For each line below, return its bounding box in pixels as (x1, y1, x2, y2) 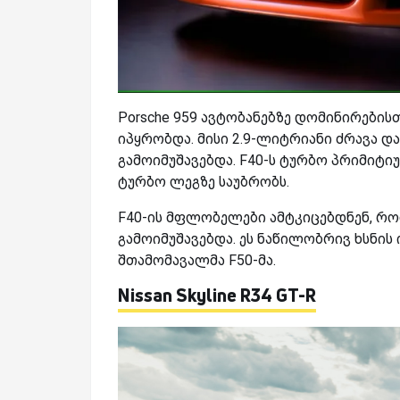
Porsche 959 (118, 108, 197, 126)
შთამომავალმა (118, 251, 229, 269)
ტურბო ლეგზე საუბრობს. (118, 172, 289, 190)
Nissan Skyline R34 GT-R (118, 282, 316, 307)
